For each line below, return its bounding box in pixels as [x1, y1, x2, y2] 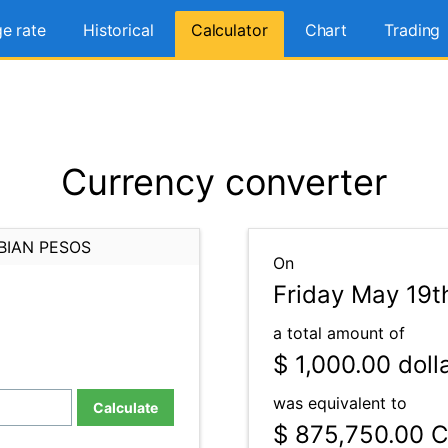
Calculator [190, 20, 268, 40]
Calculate [93, 399, 158, 416]
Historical [82, 20, 154, 40]
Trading [384, 20, 441, 40]
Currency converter [61, 160, 387, 204]
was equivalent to [273, 393, 407, 413]
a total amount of [273, 323, 405, 343]
